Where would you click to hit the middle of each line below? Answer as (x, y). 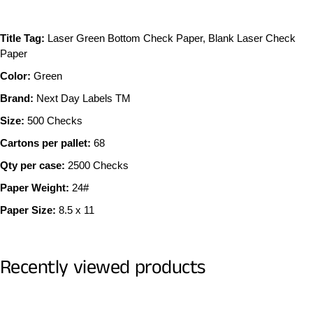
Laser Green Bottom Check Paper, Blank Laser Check (170, 38)
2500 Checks (97, 166)
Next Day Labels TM (82, 99)
